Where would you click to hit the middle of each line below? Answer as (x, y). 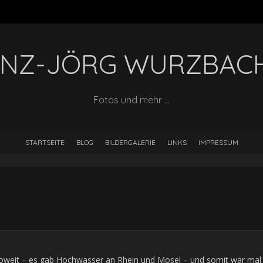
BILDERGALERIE (130, 142)
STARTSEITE (45, 142)
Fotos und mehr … (131, 100)
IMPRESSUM (218, 142)
